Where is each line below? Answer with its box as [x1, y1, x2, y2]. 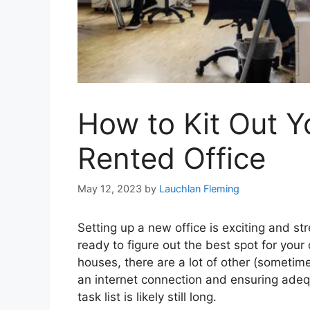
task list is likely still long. [77, 289, 217, 304]
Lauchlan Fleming [159, 182, 239, 194]
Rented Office [77, 140, 266, 176]
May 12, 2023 [77, 182, 142, 194]
